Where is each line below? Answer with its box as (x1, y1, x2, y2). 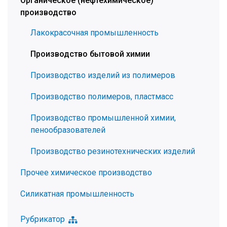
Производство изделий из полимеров (30, 70, 175, 80)
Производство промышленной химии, (30, 113, 176, 123)
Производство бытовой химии (30, 49, 150, 59)
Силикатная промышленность (20, 189, 134, 199)
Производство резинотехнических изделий (30, 146, 195, 156)
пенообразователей (30, 125, 105, 135)
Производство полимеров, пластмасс (30, 92, 173, 101)
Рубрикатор (20, 214, 65, 224)
